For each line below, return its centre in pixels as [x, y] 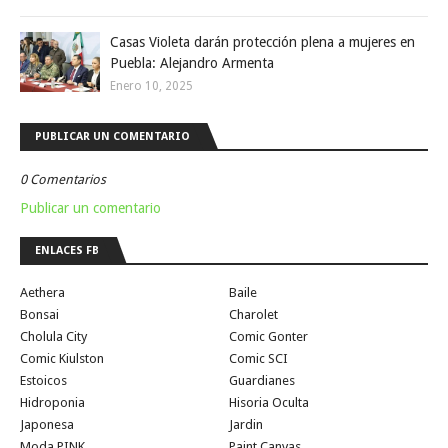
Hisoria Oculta [269, 402]
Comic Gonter [268, 336]
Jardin [246, 424]
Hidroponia [52, 402]
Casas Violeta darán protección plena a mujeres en [262, 41]
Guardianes [262, 380]
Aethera [42, 292]
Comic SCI [258, 358]
